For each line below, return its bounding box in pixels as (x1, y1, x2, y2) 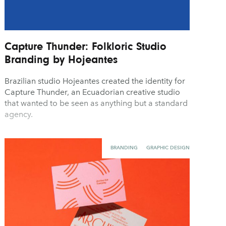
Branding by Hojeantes (5, 52, 118, 66)
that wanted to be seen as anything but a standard (5, 98, 188, 108)
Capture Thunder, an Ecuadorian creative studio (5, 87, 181, 97)
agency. (5, 109, 33, 119)
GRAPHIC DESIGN (146, 144, 190, 151)
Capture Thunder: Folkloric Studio (5, 39, 167, 52)
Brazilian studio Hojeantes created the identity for (5, 76, 186, 86)
